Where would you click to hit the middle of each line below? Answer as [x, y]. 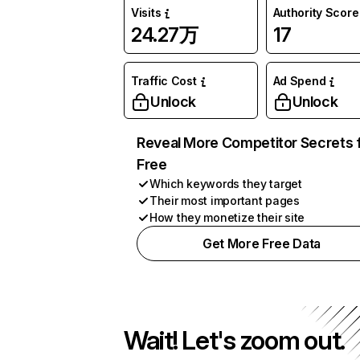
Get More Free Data [262, 243]
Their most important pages [225, 200]
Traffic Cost [164, 81]
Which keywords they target [226, 184]
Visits [146, 12]
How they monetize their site [227, 217]
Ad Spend [299, 81]
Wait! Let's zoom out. [235, 340]
